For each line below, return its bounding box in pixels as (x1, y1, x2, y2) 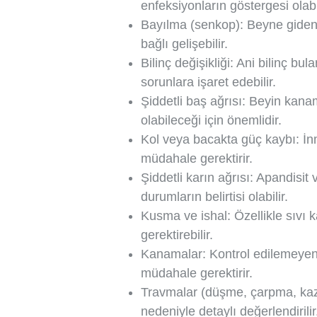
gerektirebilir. (141, 228, 213, 242)
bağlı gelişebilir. (141, 37, 228, 51)
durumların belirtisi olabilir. (141, 190, 288, 204)
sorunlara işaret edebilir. (141, 75, 276, 89)
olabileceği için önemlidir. (141, 113, 282, 127)
